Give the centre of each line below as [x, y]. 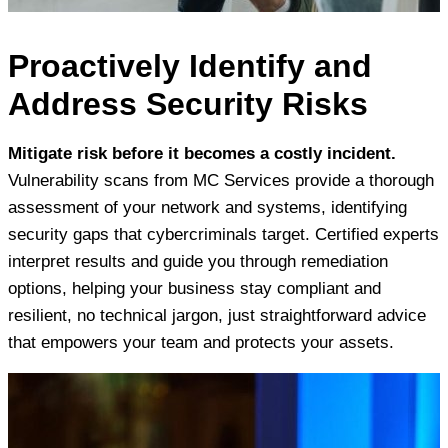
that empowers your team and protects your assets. [201, 342]
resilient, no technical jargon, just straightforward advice [217, 315]
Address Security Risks [188, 103]
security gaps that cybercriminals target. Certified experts [223, 234]
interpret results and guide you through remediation [198, 261]
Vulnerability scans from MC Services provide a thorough [221, 180]
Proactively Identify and [190, 65]
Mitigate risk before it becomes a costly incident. [202, 153]
